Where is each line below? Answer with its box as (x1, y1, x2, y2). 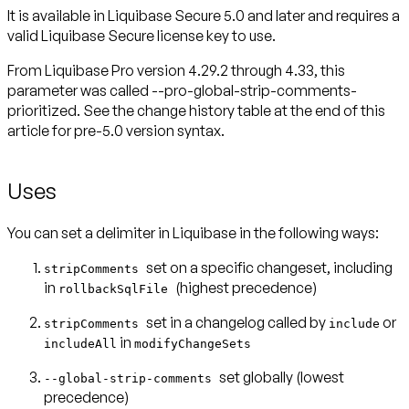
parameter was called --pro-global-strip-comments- (7, 80, 357, 100)
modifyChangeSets (134, 337, 251, 351)
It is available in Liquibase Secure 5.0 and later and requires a (7, 5, 400, 25)
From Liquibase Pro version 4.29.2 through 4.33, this (7, 60, 345, 79)
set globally (219, 368, 296, 387)
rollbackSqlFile (58, 282, 175, 297)
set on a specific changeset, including (146, 258, 393, 278)
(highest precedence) (175, 278, 317, 298)
